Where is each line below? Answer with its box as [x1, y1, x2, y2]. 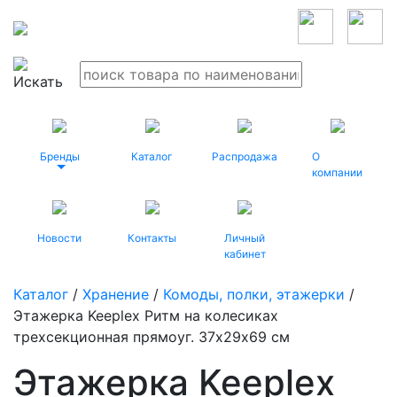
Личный [224, 231, 266, 245]
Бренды [39, 150, 80, 163]
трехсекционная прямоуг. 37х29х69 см [13, 328, 290, 346]
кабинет [223, 247, 266, 261]
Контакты [128, 231, 177, 245]
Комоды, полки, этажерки [163, 285, 345, 303]
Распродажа [212, 150, 278, 163]
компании [311, 166, 362, 179]
